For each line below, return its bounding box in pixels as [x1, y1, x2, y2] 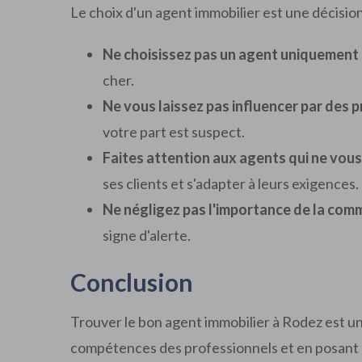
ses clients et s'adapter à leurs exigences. [103, 175, 359, 192]
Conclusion [70, 267, 193, 297]
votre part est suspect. [103, 123, 245, 141]
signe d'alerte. [103, 226, 191, 244]
